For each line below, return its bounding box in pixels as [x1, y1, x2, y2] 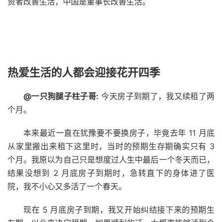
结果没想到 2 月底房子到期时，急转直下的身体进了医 [7, 167, 215, 178]
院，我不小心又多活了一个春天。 [7, 181, 126, 191]
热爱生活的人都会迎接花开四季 [7, 65, 160, 79]
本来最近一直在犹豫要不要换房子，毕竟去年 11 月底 [23, 127, 215, 138]
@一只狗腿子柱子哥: [23, 91, 99, 101]
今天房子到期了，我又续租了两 [99, 91, 215, 101]
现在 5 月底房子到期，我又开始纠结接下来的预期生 [23, 204, 215, 215]
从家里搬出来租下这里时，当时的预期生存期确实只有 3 [7, 141, 215, 151]
